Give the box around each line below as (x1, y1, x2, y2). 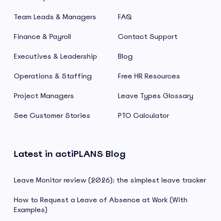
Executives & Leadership (14, 51, 97, 61)
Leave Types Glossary (118, 91, 193, 100)
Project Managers (14, 91, 74, 100)
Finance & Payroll (14, 32, 71, 41)
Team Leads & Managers (14, 12, 96, 21)
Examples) (14, 205, 47, 214)
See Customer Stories (14, 110, 90, 120)
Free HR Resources (118, 71, 180, 80)
